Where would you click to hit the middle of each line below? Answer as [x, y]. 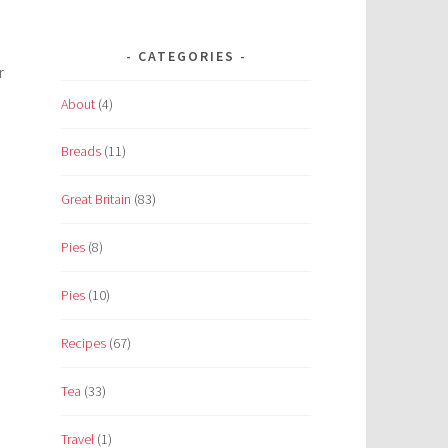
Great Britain [96, 199]
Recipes [83, 343]
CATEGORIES [186, 55]
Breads [81, 151]
